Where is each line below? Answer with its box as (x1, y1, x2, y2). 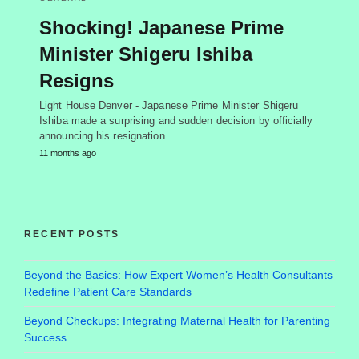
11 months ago (39, 148, 96, 159)
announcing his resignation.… (39, 130, 179, 143)
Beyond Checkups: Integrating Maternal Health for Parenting (24, 314, 330, 328)
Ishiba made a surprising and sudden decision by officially (39, 115, 313, 127)
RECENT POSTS (24, 228, 120, 240)
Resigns (39, 70, 114, 92)
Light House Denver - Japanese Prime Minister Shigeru (39, 99, 299, 112)
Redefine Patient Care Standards (24, 285, 192, 299)
